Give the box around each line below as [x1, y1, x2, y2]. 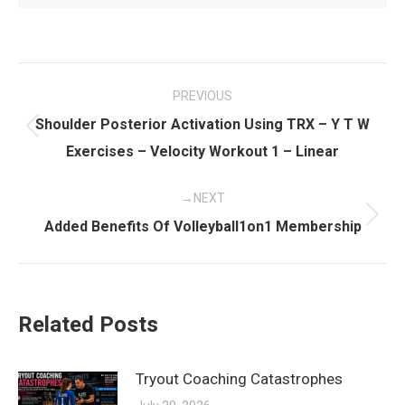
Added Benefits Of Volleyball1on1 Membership [43, 218, 362, 235]
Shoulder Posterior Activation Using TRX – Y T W [35, 116, 370, 133]
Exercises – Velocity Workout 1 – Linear [66, 143, 339, 160]
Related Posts [18, 312, 158, 337]
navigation [17, 103, 164, 139]
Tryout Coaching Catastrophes [136, 370, 343, 388]
